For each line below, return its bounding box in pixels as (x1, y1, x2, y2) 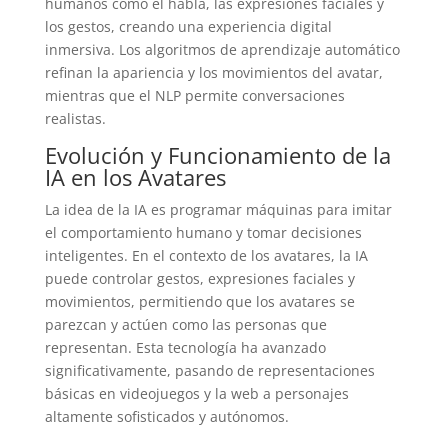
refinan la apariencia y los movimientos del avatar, (44, 63, 383, 83)
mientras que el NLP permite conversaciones (44, 86, 345, 106)
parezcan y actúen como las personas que (44, 315, 327, 335)
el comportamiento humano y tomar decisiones (44, 223, 362, 243)
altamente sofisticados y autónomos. (44, 407, 289, 427)
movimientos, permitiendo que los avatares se (44, 292, 355, 312)
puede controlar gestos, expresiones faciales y (44, 269, 355, 289)
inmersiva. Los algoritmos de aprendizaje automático (44, 40, 400, 60)
